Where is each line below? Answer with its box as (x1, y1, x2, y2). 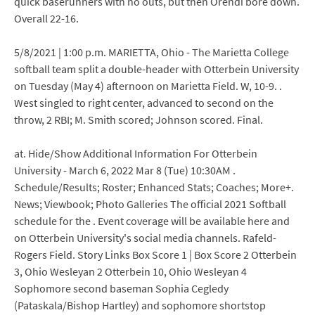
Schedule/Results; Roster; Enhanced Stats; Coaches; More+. (14, 180, 294, 194)
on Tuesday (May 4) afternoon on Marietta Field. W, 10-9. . (14, 79, 282, 93)
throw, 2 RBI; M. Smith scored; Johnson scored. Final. (14, 112, 263, 127)
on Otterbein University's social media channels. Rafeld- (14, 231, 276, 245)
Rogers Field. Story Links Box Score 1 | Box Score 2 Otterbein (14, 247, 297, 262)
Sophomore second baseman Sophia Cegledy (14, 281, 229, 295)
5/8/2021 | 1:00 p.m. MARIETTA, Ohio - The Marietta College (14, 45, 289, 59)
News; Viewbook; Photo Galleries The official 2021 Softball (14, 197, 286, 211)
